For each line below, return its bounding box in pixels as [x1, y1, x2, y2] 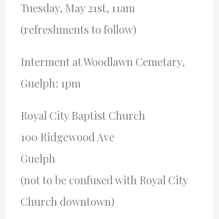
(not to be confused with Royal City [20, 172, 188, 187]
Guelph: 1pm [20, 75, 81, 90]
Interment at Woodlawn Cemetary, [20, 54, 185, 69]
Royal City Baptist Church [20, 108, 145, 123]
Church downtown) [20, 194, 114, 209]
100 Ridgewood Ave [20, 129, 114, 144]
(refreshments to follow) [20, 22, 136, 37]
